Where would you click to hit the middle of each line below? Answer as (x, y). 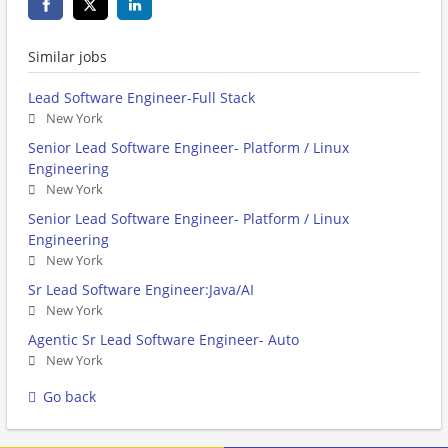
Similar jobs (67, 57)
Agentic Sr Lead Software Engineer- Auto (163, 340)
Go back (69, 397)
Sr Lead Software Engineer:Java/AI (141, 290)
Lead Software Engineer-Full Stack (141, 98)
